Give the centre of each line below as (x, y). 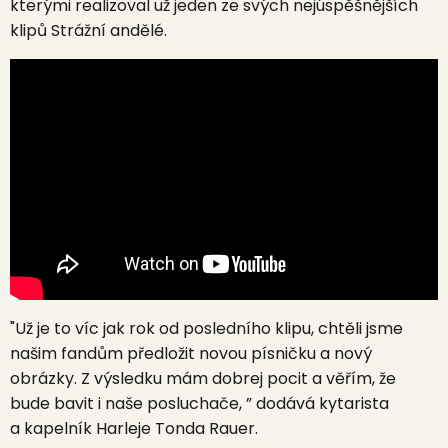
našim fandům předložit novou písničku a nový (191, 353)
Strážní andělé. (109, 30)
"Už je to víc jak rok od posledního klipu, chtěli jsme (206, 328)
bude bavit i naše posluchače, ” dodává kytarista (199, 403)
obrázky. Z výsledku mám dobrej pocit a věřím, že (203, 378)
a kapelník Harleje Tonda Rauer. (134, 428)
